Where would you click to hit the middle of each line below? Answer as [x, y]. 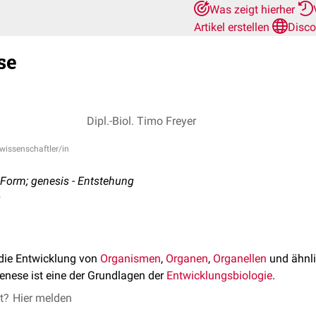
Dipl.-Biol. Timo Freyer [141, 121]
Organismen [130, 259]
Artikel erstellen [233, 27]
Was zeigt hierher [254, 10]
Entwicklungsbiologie [219, 275]
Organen [187, 259]
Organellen [240, 259]
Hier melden [42, 298]
